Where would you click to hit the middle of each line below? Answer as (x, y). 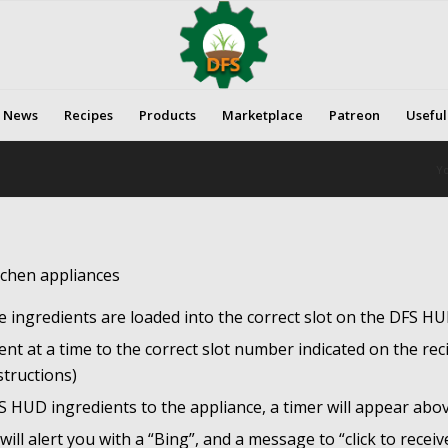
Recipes (89, 115)
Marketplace (263, 115)
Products (168, 115)
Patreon (355, 115)
